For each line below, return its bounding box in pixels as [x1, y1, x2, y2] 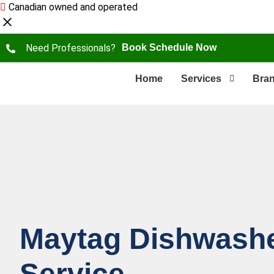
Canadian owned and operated [9, 1, 138, 13]
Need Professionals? [25, 42, 116, 54]
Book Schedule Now [121, 42, 217, 53]
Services [180, 73, 221, 84]
